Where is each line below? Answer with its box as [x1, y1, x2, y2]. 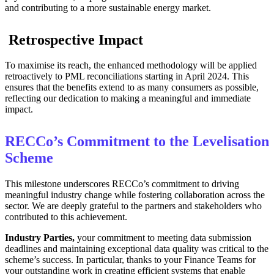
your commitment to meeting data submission [77, 232, 251, 243]
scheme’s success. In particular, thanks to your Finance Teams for [5, 254, 256, 265]
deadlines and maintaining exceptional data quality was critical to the [5, 243, 268, 254]
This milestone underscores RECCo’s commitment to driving [5, 179, 239, 190]
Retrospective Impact [5, 31, 143, 48]
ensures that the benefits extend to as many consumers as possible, [5, 82, 259, 93]
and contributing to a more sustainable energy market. [5, 2, 211, 13]
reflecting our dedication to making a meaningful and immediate [5, 93, 251, 104]
